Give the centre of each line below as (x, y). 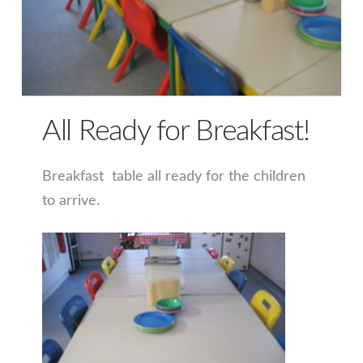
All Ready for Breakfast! (175, 131)
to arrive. (70, 201)
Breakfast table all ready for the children (173, 177)
